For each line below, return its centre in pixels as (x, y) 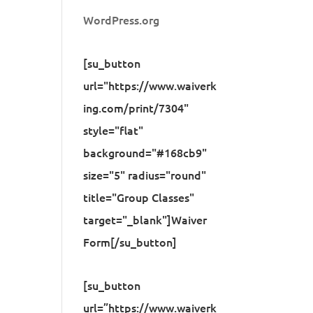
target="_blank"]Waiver (145, 219)
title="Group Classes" (139, 197)
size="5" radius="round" (145, 175)
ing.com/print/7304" (136, 108)
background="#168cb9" (145, 152)
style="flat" (114, 130)
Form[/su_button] (130, 242)
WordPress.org (122, 20)
